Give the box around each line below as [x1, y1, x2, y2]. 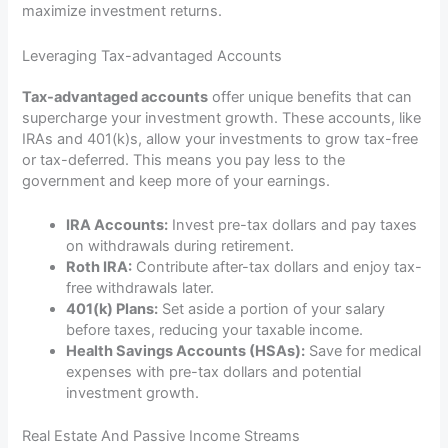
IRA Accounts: [66, 216, 169, 235]
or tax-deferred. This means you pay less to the [22, 150, 346, 169]
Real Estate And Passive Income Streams [22, 426, 301, 445]
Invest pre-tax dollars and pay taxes [168, 216, 418, 235]
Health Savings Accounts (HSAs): [66, 342, 306, 361]
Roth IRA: [66, 258, 133, 277]
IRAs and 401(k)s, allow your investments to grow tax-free [22, 129, 419, 148]
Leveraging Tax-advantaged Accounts [22, 46, 283, 65]
